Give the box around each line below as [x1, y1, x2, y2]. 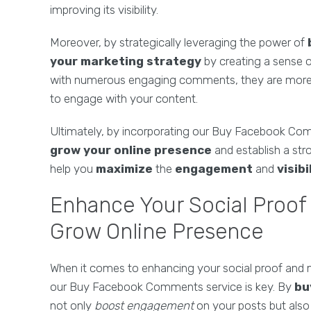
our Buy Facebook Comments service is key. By [50, 280, 294, 294]
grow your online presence [50, 143, 212, 157]
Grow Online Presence [50, 219, 263, 244]
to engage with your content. [50, 92, 198, 106]
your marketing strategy [50, 54, 201, 68]
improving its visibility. [50, 3, 158, 17]
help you [50, 162, 96, 176]
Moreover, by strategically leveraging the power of [50, 35, 308, 49]
